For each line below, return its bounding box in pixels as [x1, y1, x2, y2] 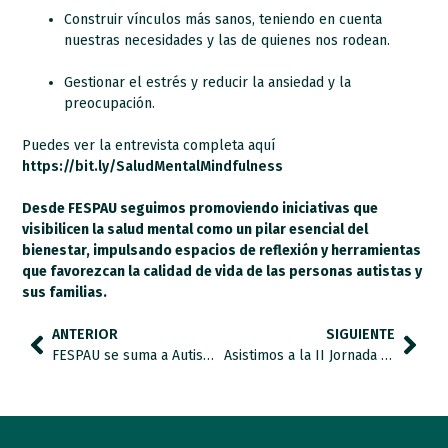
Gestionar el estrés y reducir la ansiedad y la [64, 73, 352, 91]
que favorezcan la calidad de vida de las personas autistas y [22, 262, 423, 280]
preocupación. [64, 94, 156, 112]
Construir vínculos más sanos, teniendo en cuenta [64, 10, 383, 28]
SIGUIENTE [325, 325, 395, 343]
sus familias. [22, 283, 108, 301]
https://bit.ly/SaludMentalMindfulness [22, 157, 284, 175]
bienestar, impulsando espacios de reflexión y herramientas [22, 241, 422, 259]
